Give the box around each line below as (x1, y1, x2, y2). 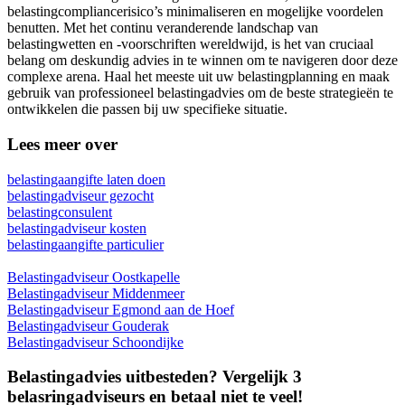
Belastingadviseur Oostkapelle (7, 268, 180, 285)
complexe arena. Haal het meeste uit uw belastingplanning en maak (7, 69, 390, 85)
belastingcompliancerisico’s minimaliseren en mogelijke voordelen (7, 4, 383, 20)
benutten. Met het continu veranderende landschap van (7, 20, 318, 36)
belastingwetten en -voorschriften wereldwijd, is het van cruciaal (7, 36, 373, 52)
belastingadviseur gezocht (7, 187, 154, 203)
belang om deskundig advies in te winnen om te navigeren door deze (7, 52, 398, 69)
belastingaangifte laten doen (7, 171, 165, 187)
